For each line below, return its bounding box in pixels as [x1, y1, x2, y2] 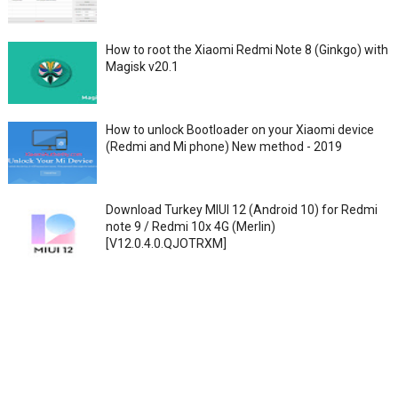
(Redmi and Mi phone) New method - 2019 [105, 139, 342, 154]
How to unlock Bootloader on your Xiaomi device [105, 123, 374, 137]
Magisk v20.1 [105, 60, 179, 74]
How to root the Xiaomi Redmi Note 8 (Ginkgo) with [105, 43, 388, 57]
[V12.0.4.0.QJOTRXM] [105, 236, 227, 251]
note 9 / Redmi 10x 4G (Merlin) [105, 219, 275, 234]
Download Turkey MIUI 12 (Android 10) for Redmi [105, 203, 378, 217]
